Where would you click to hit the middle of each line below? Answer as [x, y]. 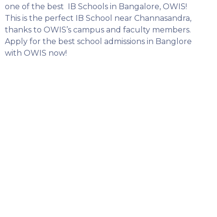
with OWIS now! [37, 53]
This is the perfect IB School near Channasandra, [98, 18]
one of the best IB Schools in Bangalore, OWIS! [96, 7]
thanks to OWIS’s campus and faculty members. [98, 30]
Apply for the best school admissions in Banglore [98, 41]
